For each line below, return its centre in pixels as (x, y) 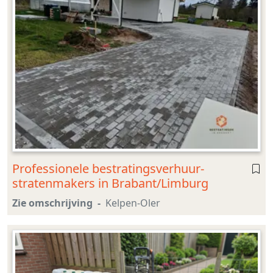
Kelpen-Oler (133, 203)
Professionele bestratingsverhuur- (108, 168)
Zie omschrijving (52, 203)
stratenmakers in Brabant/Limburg (110, 183)
